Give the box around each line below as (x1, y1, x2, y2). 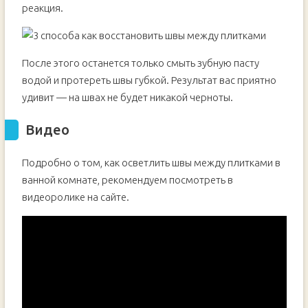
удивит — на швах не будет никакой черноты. (21, 91, 233, 103)
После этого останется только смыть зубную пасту (21, 57, 259, 69)
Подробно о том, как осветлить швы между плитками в (21, 157, 280, 168)
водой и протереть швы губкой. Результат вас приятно (21, 74, 276, 86)
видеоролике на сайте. (21, 191, 129, 203)
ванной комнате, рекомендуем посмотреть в (21, 174, 233, 186)
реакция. (21, 2, 63, 14)
